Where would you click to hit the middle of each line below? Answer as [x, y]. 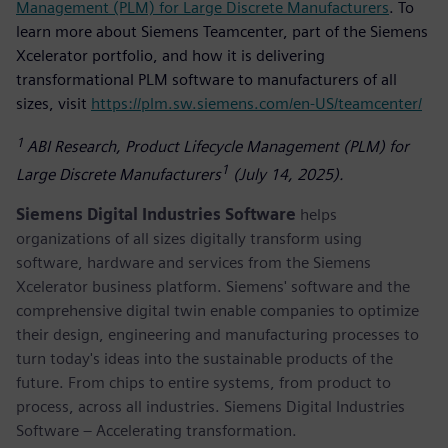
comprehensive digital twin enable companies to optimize [217, 310]
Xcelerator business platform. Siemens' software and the [213, 286]
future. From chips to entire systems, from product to [203, 382]
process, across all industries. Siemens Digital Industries [210, 406]
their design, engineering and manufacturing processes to [217, 334]
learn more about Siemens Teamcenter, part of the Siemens [222, 32]
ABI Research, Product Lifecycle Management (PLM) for [218, 147]
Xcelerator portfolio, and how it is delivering [170, 56]
